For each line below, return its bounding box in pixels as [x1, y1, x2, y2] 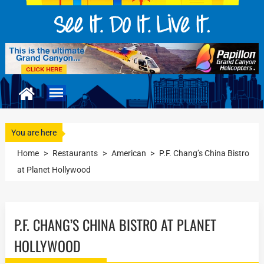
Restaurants [52, 148, 98, 159]
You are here [11, 128, 57, 138]
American [111, 148, 146, 159]
